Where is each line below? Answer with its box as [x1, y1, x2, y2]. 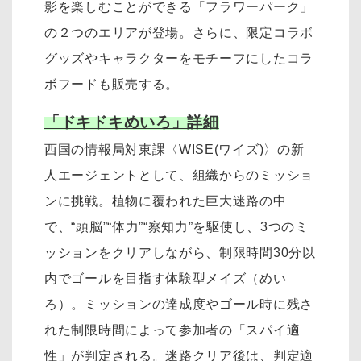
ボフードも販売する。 [44, 77, 179, 92]
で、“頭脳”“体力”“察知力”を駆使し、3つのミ [44, 219, 309, 234]
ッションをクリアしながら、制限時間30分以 [44, 245, 316, 259]
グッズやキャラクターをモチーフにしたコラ [44, 52, 314, 66]
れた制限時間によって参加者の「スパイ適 [44, 322, 301, 337]
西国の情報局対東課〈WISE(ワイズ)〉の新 [44, 142, 305, 156]
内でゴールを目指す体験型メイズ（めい [44, 271, 287, 285]
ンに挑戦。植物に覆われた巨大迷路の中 [44, 193, 287, 208]
